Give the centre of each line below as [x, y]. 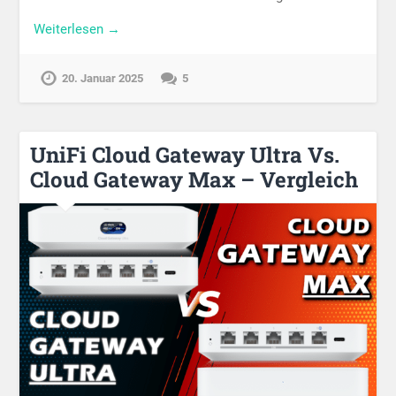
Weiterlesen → [77, 30]
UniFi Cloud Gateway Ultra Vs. [185, 154]
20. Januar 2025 [103, 78]
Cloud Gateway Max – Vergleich [194, 179]
